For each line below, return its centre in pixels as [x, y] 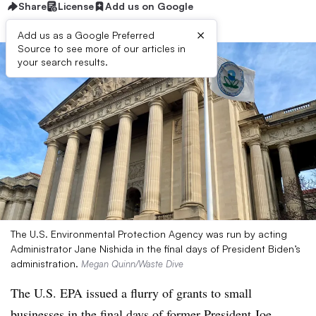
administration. [46, 263]
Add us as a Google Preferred [86, 35]
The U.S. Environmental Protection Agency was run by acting [149, 234]
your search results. [63, 62]
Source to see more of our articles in [102, 48]
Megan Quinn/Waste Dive [132, 264]
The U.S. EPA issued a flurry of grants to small [131, 293]
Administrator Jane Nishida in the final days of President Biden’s [156, 249]
